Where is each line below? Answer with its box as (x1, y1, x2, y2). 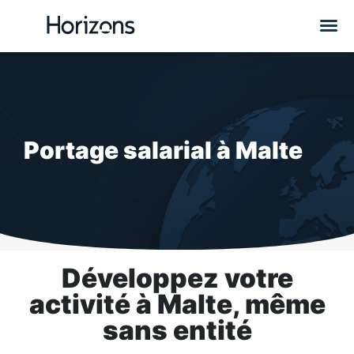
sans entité (102, 314, 252, 346)
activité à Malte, (28, 288, 245, 320)
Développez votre (61, 262, 293, 294)
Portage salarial (24, 136, 217, 164)
